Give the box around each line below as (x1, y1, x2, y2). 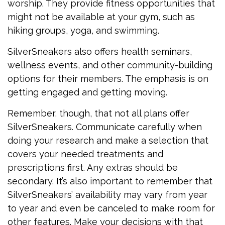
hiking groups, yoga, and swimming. (8, 25, 159, 36)
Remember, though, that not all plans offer (8, 108, 189, 119)
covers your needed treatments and (8, 149, 163, 159)
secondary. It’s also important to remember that (8, 176, 212, 186)
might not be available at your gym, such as (8, 12, 195, 22)
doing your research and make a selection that (8, 135, 208, 146)
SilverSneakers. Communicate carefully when (8, 122, 202, 132)
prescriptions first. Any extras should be (8, 162, 178, 173)
